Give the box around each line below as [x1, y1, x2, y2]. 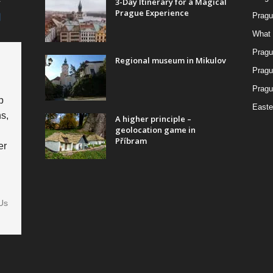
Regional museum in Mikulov [115, 54, 226, 66]
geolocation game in [115, 124, 196, 135]
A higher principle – [115, 113, 191, 124]
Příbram [115, 135, 147, 146]
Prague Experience [115, 7, 189, 18]
